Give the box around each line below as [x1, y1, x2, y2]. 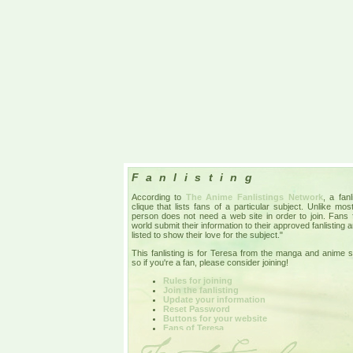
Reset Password [162, 303, 230, 314]
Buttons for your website [162, 313, 267, 323]
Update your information [162, 294, 266, 304]
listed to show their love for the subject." [131, 229, 283, 240]
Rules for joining [162, 275, 232, 285]
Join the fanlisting [162, 284, 239, 295]
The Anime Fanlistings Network [185, 191, 323, 202]
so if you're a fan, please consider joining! [131, 257, 288, 267]
